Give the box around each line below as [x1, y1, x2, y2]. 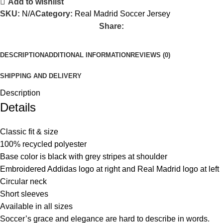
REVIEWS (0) [130, 51, 170, 59]
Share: [99, 22, 124, 30]
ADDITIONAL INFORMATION [44, 51, 130, 59]
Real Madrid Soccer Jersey [75, 9, 170, 18]
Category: [35, 9, 73, 18]
